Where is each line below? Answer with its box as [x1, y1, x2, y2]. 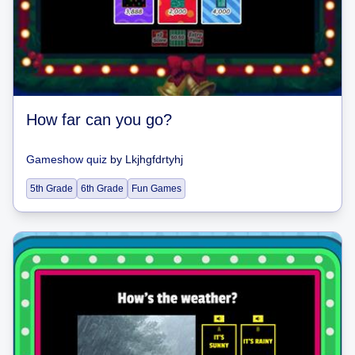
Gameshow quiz [26, 153, 107, 166]
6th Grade [81, 183, 124, 194]
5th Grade [30, 183, 73, 194]
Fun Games [132, 183, 181, 194]
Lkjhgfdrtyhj [125, 153, 183, 166]
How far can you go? [26, 111, 172, 128]
